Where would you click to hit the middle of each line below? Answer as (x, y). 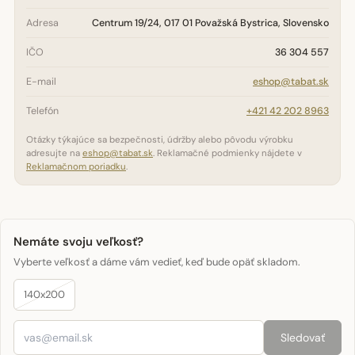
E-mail (41, 82)
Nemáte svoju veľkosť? (78, 242)
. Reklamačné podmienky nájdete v (227, 153)
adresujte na (54, 153)
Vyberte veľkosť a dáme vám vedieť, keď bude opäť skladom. (157, 262)
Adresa (42, 23)
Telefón (42, 111)
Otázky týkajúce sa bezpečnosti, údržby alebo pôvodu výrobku (160, 140)
